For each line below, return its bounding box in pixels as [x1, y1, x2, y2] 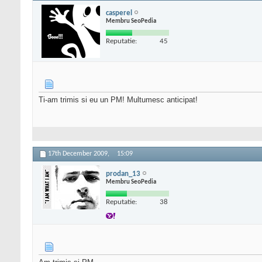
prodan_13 [106, 170, 140, 178]
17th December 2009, [48, 150, 111, 158]
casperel [106, 9, 132, 17]
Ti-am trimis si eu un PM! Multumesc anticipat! [39, 95, 198, 105]
